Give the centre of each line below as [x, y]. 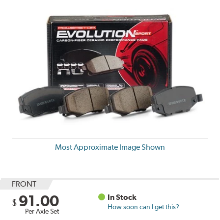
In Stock [122, 197]
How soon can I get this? [144, 206]
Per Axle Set [42, 211]
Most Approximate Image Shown [110, 147]
